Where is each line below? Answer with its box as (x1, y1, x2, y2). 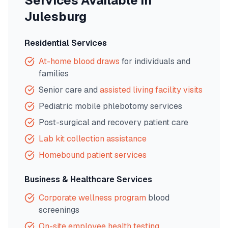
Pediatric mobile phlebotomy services (39, 101, 182, 111)
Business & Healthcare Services (24, 174, 152, 185)
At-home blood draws (39, 56, 120, 67)
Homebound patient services (39, 150, 147, 160)
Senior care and (39, 84, 100, 95)
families (39, 68, 69, 79)
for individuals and (120, 56, 190, 67)
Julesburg (24, 9, 87, 24)
